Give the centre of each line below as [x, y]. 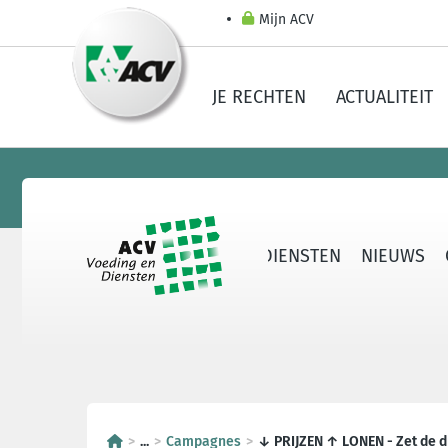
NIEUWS [393, 255]
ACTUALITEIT [384, 97]
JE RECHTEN [259, 97]
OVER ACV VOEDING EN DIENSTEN [208, 255]
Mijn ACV [286, 19]
